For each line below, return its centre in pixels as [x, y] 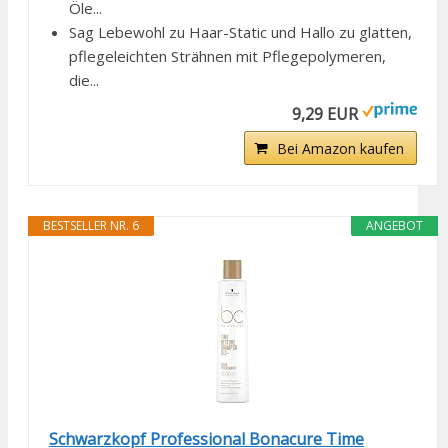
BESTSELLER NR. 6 [91, 226]
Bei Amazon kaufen [341, 149]
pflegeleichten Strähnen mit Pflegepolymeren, [227, 56]
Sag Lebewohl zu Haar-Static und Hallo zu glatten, [240, 32]
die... [84, 80]
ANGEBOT [395, 226]
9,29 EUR [325, 114]
